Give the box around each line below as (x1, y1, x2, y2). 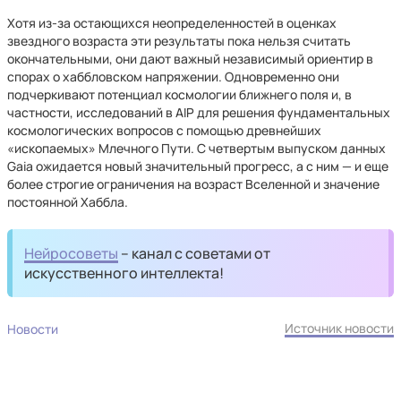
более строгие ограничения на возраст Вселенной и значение (7, 175, 380, 192)
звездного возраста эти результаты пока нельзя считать (7, 32, 351, 49)
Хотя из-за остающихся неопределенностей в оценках (7, 14, 337, 31)
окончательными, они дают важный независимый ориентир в (7, 50, 373, 67)
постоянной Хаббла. (7, 193, 128, 210)
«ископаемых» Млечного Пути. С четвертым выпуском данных (7, 140, 386, 157)
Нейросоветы (24, 243, 119, 263)
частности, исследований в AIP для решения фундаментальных (7, 104, 390, 121)
